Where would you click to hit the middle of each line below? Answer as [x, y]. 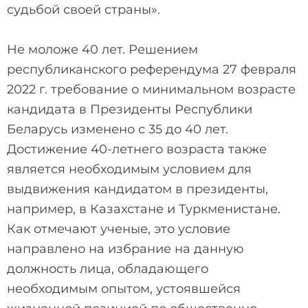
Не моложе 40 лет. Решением [102, 49]
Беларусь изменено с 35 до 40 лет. [118, 129]
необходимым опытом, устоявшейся [124, 288]
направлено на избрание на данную [125, 249]
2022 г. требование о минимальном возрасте [151, 89]
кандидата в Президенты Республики [130, 109]
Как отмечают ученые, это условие [119, 229]
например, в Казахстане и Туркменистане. [144, 209]
